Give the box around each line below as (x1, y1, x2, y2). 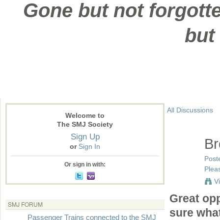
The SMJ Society (57, 120, 113, 129)
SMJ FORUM (8, 200, 43, 209)
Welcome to (65, 111, 105, 120)
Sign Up (70, 132, 100, 142)
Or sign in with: (64, 161, 106, 168)
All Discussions (167, 106, 213, 114)
